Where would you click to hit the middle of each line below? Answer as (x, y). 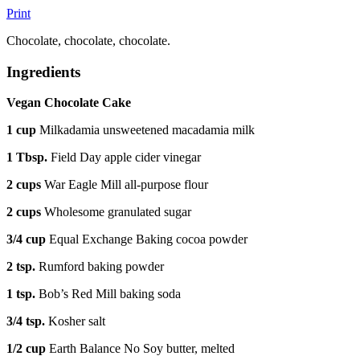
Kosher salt (77, 321)
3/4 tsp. (27, 321)
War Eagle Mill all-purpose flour (125, 185)
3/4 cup (28, 239)
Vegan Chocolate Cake (69, 103)
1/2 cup (28, 349)
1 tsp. (22, 294)
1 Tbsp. (29, 157)
